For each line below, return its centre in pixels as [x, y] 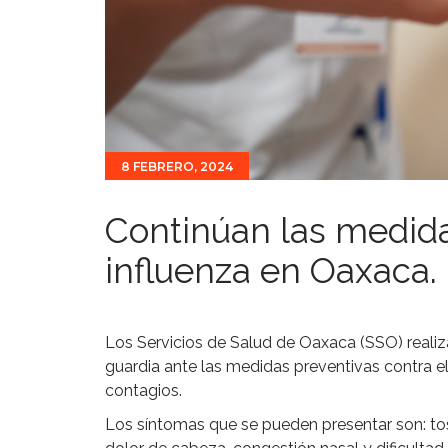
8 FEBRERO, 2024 [177, 167]
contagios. [143, 390]
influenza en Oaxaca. [271, 270]
